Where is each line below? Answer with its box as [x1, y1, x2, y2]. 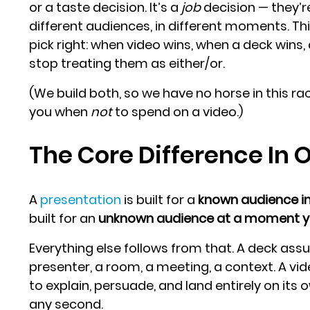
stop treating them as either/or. [29, 54, 226, 72]
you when [29, 102, 91, 120]
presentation [40, 190, 122, 208]
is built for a [121, 190, 199, 208]
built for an [29, 209, 99, 227]
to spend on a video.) [112, 102, 244, 120]
